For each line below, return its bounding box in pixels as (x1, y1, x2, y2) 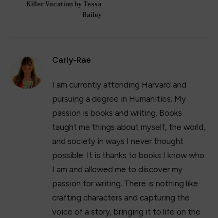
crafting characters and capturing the (52, 192, 190, 202)
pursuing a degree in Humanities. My (52, 93, 186, 104)
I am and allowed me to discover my (52, 164, 182, 174)
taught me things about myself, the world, (52, 122, 205, 132)
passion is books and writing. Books (52, 108, 182, 118)
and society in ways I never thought (52, 136, 183, 146)
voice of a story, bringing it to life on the (52, 206, 200, 217)
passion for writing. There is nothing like (52, 178, 198, 188)
